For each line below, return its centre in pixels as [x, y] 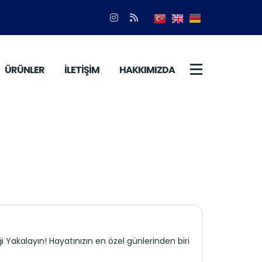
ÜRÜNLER [24, 70]
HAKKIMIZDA [147, 70]
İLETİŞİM [82, 70]
